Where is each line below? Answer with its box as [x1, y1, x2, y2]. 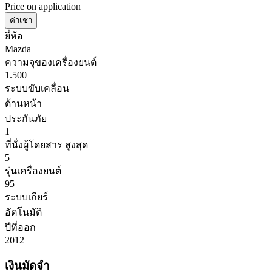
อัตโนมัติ [5, 206, 42, 217]
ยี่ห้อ [5, 30, 23, 41]
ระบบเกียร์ [5, 191, 48, 202]
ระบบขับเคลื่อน [5, 83, 69, 93]
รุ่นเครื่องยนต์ [5, 165, 61, 176]
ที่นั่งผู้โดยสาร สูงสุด [5, 139, 88, 150]
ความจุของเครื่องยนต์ [5, 56, 97, 67]
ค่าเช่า [10, 15, 32, 25]
